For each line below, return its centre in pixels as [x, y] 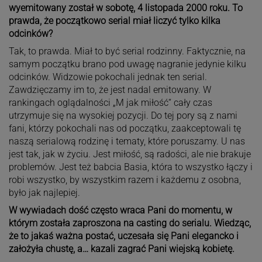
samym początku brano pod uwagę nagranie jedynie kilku [127, 64]
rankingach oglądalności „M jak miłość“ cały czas [110, 102]
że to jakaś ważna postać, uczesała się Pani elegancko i [123, 236]
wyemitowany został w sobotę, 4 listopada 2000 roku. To [125, 8]
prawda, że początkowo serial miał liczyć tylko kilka [114, 20]
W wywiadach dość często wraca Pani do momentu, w [120, 210]
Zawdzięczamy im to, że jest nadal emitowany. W [110, 89]
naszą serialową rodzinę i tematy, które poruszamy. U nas [127, 141]
